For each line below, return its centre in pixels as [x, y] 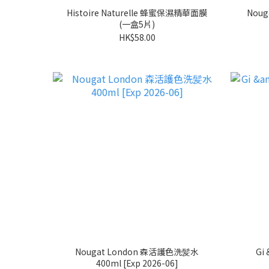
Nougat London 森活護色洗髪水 [137, 251]
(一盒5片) [137, 24]
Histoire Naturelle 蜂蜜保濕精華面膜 [137, 12]
